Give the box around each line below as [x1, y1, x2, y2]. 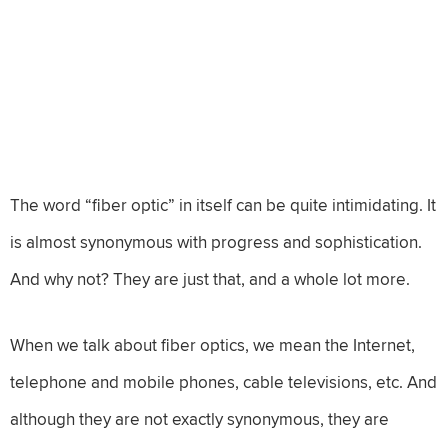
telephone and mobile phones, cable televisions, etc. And [10, 369, 437, 394]
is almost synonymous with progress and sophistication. [10, 230, 422, 254]
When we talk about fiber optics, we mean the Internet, [10, 332, 415, 357]
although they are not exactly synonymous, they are [10, 406, 389, 431]
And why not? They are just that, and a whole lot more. [10, 267, 410, 291]
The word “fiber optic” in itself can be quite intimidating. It [10, 193, 436, 217]
